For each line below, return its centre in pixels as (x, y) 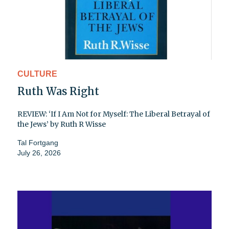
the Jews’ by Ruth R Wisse (62, 124)
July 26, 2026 (39, 153)
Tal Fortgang (38, 143)
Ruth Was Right (58, 91)
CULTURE (37, 74)
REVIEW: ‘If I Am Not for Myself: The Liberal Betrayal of (114, 114)
